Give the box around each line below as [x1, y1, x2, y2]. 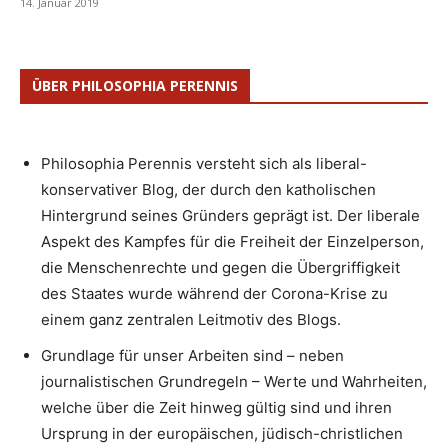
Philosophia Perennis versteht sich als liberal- [41, 154, 367, 174]
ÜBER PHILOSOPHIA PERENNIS [32, 76, 238, 96]
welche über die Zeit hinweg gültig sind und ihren [41, 398, 392, 418]
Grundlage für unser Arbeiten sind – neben [41, 346, 344, 366]
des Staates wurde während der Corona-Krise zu [41, 284, 388, 304]
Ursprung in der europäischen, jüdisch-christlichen [41, 424, 403, 444]
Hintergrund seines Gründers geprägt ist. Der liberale [41, 206, 420, 226]
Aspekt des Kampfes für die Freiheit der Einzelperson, [41, 232, 424, 252]
